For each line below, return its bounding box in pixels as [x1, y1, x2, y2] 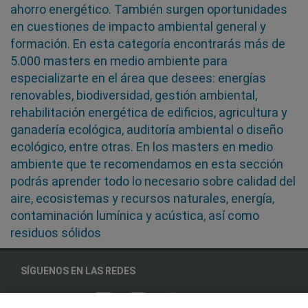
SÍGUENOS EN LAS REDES [21, 265, 135, 277]
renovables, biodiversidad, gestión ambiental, [10, 88, 257, 103]
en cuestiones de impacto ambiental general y [10, 19, 266, 34]
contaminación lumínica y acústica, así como [10, 208, 259, 223]
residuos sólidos [10, 225, 101, 241]
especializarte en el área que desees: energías [10, 71, 266, 86]
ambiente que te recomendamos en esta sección [10, 157, 283, 172]
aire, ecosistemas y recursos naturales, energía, [10, 191, 274, 206]
